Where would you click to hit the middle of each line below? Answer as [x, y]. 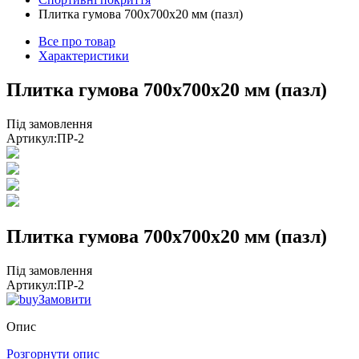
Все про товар [77, 41]
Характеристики [84, 56]
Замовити [65, 299]
